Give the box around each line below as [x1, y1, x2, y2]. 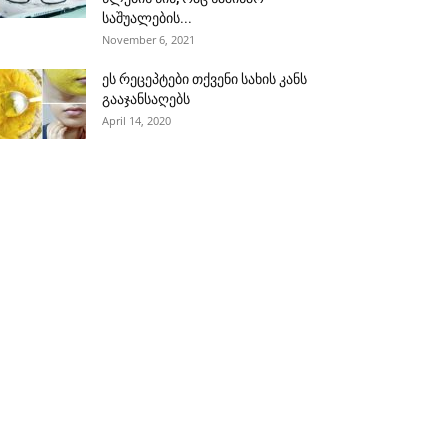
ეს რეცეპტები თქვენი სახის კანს [102, 71, 307, 87]
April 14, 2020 [102, 113, 171, 128]
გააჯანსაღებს [102, 91, 190, 107]
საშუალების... [102, 10, 192, 26]
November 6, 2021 [102, 32, 195, 47]
